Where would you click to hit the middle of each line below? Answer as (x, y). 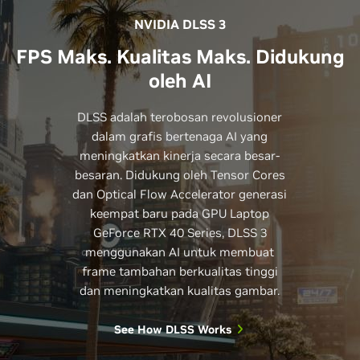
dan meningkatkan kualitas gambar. (180, 291)
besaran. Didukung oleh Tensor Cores (180, 175)
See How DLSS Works (173, 330)
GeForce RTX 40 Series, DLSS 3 (180, 233)
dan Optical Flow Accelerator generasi (180, 194)
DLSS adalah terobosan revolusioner (180, 117)
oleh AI (180, 81)
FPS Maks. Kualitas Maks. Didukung (180, 57)
